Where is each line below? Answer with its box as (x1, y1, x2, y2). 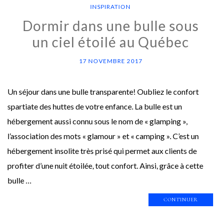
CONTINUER (164, 196, 198, 203)
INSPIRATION (90, 2, 131, 10)
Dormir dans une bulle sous (22, 17, 199, 34)
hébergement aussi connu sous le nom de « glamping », (7, 116, 187, 126)
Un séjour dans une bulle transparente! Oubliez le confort (7, 86, 199, 96)
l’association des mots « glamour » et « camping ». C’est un (7, 131, 199, 141)
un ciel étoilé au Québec (32, 33, 189, 50)
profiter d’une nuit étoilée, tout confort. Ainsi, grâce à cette (7, 160, 203, 170)
